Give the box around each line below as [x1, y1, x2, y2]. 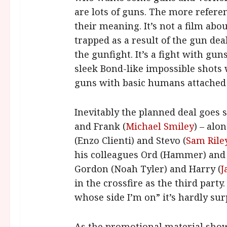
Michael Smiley [125, 120, 194, 132]
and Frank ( [74, 120, 126, 132]
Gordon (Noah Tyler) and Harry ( [74, 162, 221, 175]
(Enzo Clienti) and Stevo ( [74, 134, 186, 146]
